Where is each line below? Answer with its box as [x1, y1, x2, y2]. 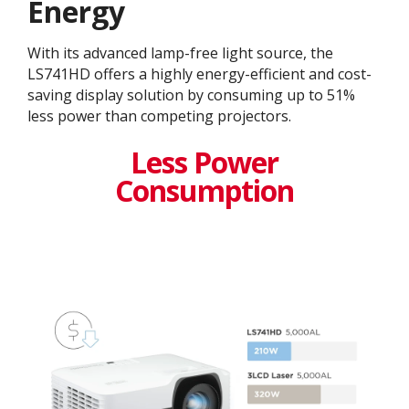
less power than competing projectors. [27, 106, 291, 127]
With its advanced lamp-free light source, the [27, 43, 333, 64]
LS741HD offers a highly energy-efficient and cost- [27, 64, 372, 85]
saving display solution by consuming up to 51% [27, 85, 355, 106]
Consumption [115, 171, 294, 211]
